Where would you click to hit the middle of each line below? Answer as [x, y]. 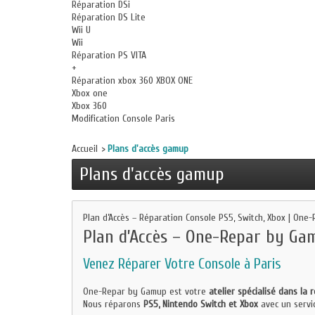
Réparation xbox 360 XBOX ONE [132, 81]
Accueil [85, 149]
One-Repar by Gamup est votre [146, 291]
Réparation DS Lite [109, 17]
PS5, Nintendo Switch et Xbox [201, 304]
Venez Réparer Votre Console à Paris [182, 264]
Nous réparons [113, 304]
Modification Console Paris [123, 118]
